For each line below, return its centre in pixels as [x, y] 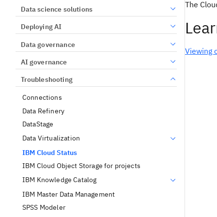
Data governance [48, 44]
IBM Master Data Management [69, 194]
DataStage [38, 124]
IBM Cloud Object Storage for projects [81, 166]
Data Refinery [44, 111]
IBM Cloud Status [50, 152]
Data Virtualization [51, 138]
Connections [42, 98]
